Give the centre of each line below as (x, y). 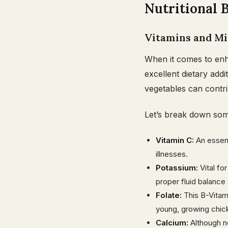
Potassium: (177, 168)
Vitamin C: (175, 140)
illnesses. (172, 154)
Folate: (169, 195)
